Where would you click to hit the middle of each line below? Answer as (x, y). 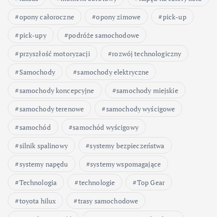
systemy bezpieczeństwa (127, 145)
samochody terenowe (52, 108)
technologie (97, 182)
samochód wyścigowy (106, 127)
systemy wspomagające (125, 164)
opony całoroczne (46, 16)
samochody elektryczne (113, 72)
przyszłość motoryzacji (54, 53)
